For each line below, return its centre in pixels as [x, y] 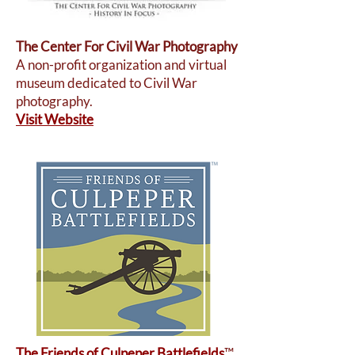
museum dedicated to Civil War [107, 83]
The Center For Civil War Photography [127, 46]
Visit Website [55, 119]
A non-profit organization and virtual [121, 65]
